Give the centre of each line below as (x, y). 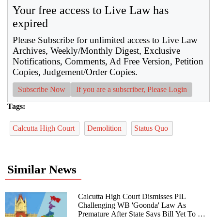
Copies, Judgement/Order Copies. (75, 72)
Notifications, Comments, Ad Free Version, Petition (108, 61)
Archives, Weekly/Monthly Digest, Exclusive (96, 50)
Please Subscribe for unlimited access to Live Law (105, 40)
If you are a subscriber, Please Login (132, 89)
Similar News (42, 169)
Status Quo (152, 128)
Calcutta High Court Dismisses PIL (132, 196)
